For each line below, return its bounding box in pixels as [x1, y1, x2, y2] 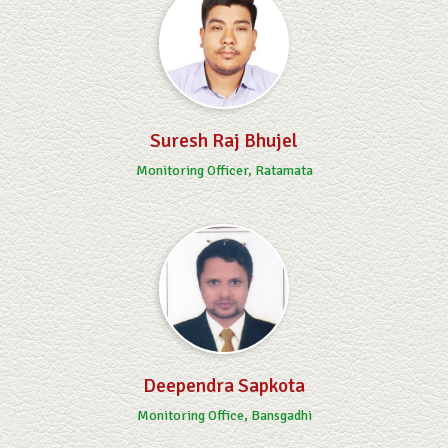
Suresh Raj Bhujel [150, 128, 298, 153]
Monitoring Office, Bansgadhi [136, 406, 312, 424]
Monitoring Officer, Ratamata [135, 161, 313, 179]
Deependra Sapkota [143, 373, 305, 398]
